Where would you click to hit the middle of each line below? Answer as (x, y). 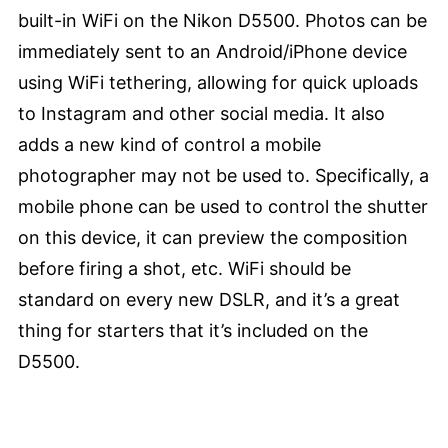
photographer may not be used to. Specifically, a (223, 176)
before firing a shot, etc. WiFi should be (184, 269)
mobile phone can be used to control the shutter (223, 207)
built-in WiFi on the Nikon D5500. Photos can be (222, 21)
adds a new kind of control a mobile (169, 145)
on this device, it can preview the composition (213, 238)
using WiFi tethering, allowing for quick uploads (218, 83)
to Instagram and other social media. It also (201, 114)
